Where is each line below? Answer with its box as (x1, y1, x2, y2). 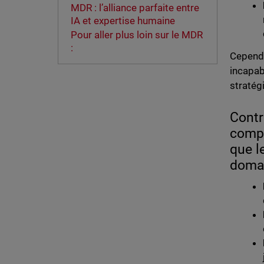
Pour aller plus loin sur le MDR (70, 29, 203, 41)
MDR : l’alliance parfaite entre (70, 2, 199, 14)
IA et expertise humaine (70, 15, 175, 27)
